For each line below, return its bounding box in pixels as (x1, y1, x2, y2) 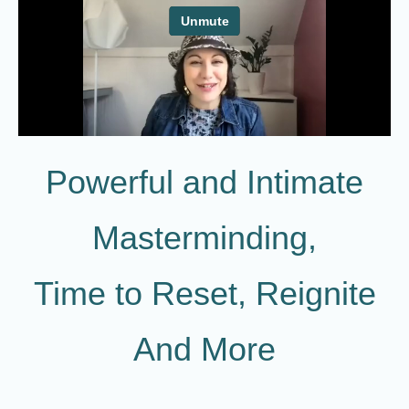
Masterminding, (92, 219, 317, 257)
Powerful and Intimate (46, 163, 363, 201)
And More (133, 330, 276, 368)
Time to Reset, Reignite (33, 275, 376, 312)
